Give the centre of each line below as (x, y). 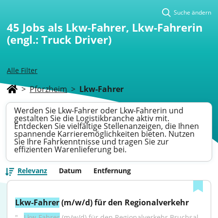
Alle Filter (22, 70)
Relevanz (32, 171)
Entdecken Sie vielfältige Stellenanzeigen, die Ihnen (107, 126)
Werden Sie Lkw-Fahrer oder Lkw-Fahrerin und (99, 110)
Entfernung (112, 171)
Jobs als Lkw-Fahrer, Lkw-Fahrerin (112, 27)
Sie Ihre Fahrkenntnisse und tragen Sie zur (91, 142)
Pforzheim (48, 89)
